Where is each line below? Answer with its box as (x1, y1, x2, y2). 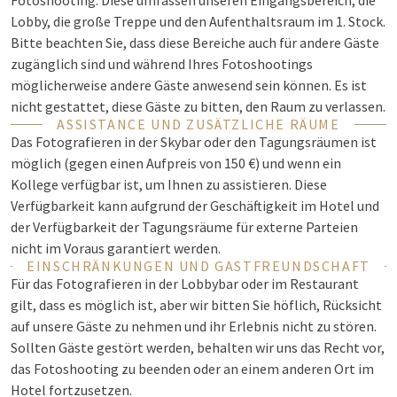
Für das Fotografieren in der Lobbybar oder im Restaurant (11, 275, 359, 292)
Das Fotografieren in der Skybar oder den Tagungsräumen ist (11, 133, 377, 151)
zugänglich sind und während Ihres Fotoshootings (11, 55, 313, 73)
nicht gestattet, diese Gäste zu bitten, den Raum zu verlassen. (11, 97, 385, 115)
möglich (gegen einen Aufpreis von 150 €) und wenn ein (11, 154, 341, 172)
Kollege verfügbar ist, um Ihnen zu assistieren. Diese (11, 175, 327, 193)
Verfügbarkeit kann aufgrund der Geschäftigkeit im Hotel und (11, 197, 379, 214)
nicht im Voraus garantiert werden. (11, 239, 221, 257)
